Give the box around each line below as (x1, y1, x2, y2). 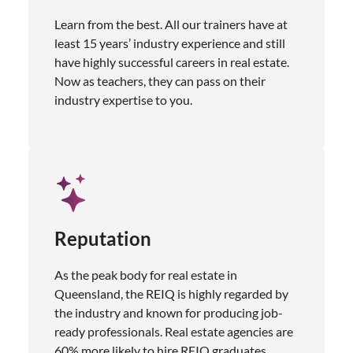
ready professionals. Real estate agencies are (54, 323, 293, 339)
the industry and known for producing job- (54, 304, 283, 320)
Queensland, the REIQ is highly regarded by (54, 285, 288, 301)
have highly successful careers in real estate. (54, 54, 289, 69)
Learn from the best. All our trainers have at (54, 16, 288, 32)
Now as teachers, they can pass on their (54, 72, 266, 88)
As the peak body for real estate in (54, 266, 237, 282)
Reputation (54, 226, 151, 250)
